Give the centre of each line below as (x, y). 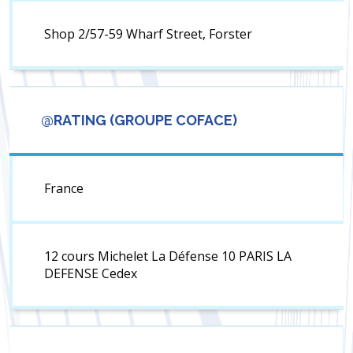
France (64, 189)
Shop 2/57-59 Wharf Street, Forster (148, 34)
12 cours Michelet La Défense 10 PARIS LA (168, 256)
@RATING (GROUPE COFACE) (139, 121)
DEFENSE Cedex (91, 274)
